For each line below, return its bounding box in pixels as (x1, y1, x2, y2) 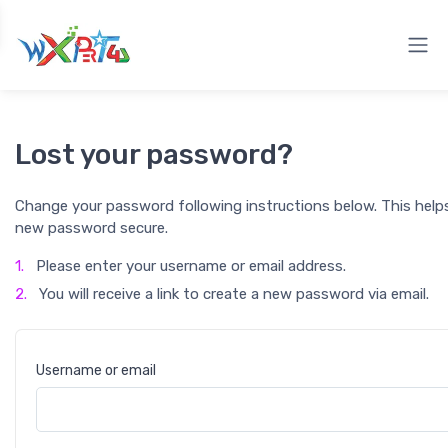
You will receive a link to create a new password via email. (35, 285, 429, 304)
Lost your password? (15, 138, 293, 171)
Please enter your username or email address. (32, 257, 346, 275)
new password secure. (15, 219, 168, 237)
